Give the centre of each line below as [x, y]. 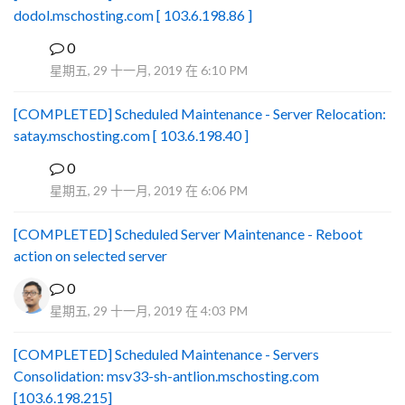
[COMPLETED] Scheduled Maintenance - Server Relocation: [200, 113]
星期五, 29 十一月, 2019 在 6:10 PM [149, 70]
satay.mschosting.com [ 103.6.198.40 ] [131, 135]
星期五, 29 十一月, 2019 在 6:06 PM [149, 190]
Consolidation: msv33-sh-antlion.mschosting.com [166, 376]
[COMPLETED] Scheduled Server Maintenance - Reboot [188, 234]
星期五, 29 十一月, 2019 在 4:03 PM [149, 311]
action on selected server [90, 255]
